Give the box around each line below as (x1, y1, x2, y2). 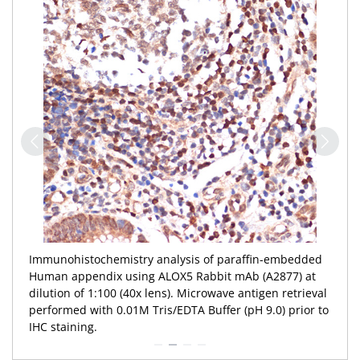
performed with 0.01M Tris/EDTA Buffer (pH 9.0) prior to (29, 302, 329, 317)
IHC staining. (29, 319, 97, 334)
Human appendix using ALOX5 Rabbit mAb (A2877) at (29, 268, 316, 284)
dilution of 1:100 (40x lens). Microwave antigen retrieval (29, 285, 327, 301)
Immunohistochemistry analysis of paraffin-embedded (29, 252, 322, 267)
